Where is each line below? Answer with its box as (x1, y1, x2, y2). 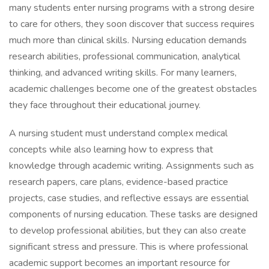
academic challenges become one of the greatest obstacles (9, 82, 257, 95)
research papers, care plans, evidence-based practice (9, 175, 228, 189)
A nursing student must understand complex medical (9, 127, 228, 140)
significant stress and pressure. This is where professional (9, 240, 248, 253)
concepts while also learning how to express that (9, 143, 213, 156)
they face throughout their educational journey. (9, 98, 201, 112)
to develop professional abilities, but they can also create (9, 224, 246, 237)
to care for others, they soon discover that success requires (9, 17, 255, 31)
